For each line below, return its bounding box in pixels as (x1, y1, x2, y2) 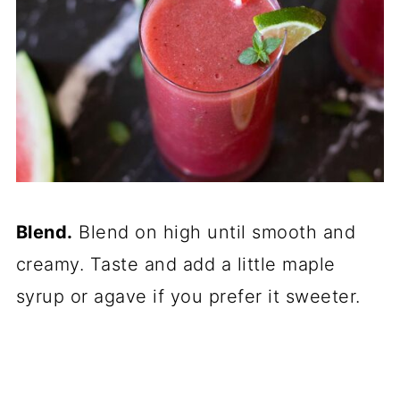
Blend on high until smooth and (72, 221, 356, 244)
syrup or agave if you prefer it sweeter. (15, 286, 361, 308)
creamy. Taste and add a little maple (15, 254, 336, 276)
